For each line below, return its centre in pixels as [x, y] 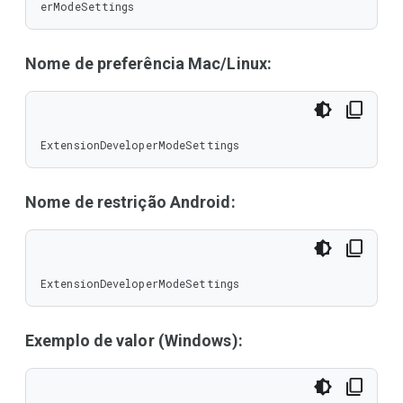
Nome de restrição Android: [130, 202]
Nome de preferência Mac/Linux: [149, 63]
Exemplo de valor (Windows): [134, 340]
